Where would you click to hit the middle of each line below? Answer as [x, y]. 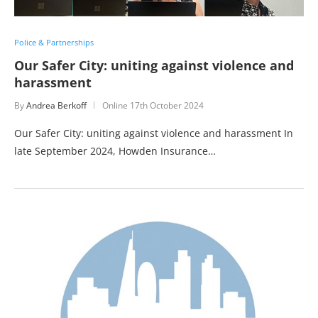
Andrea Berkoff [56, 105]
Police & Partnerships [54, 42]
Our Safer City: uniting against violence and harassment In [154, 133]
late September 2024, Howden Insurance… [115, 150]
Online [116, 105]
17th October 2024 [167, 105]
